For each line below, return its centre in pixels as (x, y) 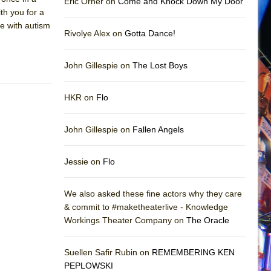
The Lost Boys (160, 65)
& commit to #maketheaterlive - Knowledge (146, 207)
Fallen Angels (158, 129)
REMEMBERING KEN (193, 252)
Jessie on (83, 161)
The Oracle (208, 220)
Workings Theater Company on (125, 220)
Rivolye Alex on (94, 33)
